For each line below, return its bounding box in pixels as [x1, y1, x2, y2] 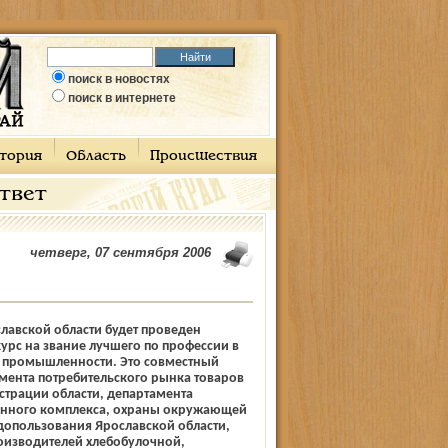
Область [65, 150, 126, 163]
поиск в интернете [68, 91, 176, 105]
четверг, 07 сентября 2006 [29, 245, 211, 260]
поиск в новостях [68, 72, 170, 86]
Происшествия [149, 150, 257, 163]
